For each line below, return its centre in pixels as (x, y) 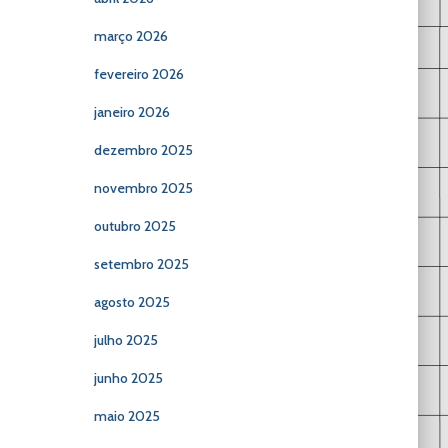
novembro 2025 (143, 188)
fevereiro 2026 (138, 74)
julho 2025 (125, 340)
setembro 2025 (141, 264)
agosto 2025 (131, 302)
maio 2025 (126, 416)
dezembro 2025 (143, 150)
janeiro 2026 (131, 112)
